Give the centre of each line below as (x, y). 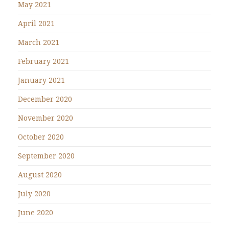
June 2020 (36, 212)
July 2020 (34, 193)
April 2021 (36, 23)
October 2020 (41, 136)
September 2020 (46, 155)
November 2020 (45, 118)
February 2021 (43, 61)
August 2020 (40, 174)
